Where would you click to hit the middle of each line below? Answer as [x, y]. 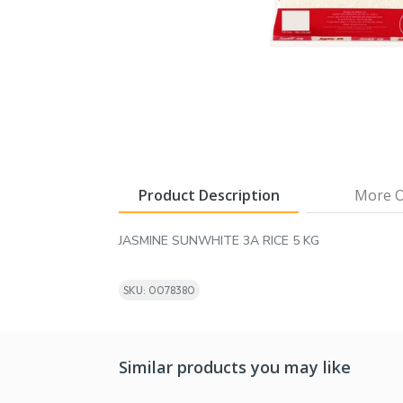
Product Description [209, 195]
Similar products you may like [235, 367]
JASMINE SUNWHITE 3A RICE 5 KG [219, 240]
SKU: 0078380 [159, 290]
